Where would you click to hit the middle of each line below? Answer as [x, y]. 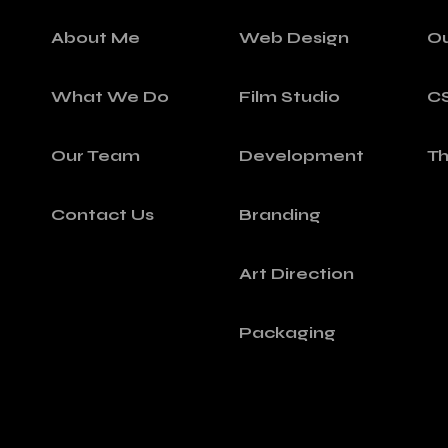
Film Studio [289, 96]
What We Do [109, 96]
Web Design [293, 37]
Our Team [95, 155]
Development [301, 155]
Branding [279, 214]
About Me [95, 37]
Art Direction [296, 273]
